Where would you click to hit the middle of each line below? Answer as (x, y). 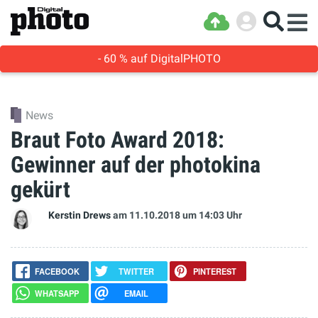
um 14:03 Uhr (212, 215)
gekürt (40, 190)
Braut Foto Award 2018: (117, 140)
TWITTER (136, 271)
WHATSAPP (57, 294)
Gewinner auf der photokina (136, 165)
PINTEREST (215, 271)
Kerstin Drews (79, 215)
